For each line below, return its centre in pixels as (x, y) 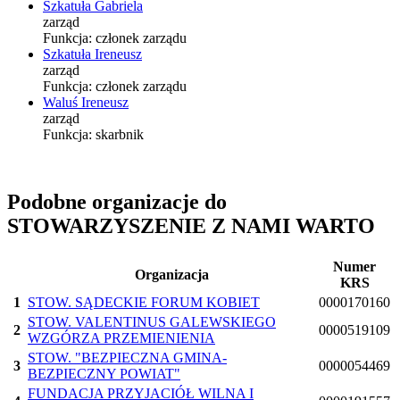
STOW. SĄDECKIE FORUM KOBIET (144, 303)
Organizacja (171, 275)
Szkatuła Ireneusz (92, 54)
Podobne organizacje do (117, 202)
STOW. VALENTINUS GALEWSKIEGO (152, 322)
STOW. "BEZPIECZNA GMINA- (127, 358)
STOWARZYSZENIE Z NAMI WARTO (191, 226)
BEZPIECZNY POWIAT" (104, 374)
